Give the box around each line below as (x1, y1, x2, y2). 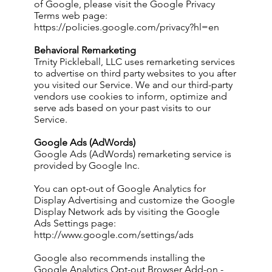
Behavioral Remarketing (34, 44, 136, 56)
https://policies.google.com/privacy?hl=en (34, 21, 219, 33)
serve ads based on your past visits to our (34, 102, 211, 114)
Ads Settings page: (34, 217, 116, 229)
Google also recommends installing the (34, 252, 205, 263)
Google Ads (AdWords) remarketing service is (34, 148, 231, 160)
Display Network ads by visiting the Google (34, 206, 220, 217)
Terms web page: (34, 10, 107, 21)
